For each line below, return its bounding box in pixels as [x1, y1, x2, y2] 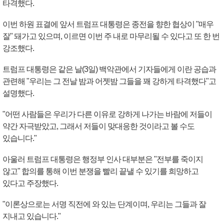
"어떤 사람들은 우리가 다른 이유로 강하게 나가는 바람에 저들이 [2, 110, 212, 118]
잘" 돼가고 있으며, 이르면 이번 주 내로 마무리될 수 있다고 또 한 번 [2, 32, 219, 40]
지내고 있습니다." [2, 212, 60, 220]
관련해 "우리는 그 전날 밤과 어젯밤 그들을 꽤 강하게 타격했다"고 [2, 77, 216, 85]
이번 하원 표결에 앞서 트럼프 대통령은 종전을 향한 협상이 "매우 [2, 20, 213, 28]
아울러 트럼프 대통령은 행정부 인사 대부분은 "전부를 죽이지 [2, 155, 203, 163]
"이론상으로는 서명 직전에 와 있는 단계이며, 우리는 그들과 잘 [2, 200, 206, 208]
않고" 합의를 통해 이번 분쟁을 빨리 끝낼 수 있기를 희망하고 [2, 167, 198, 175]
